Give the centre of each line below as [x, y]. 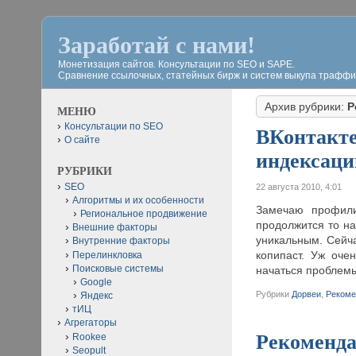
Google [96, 282]
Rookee [89, 337]
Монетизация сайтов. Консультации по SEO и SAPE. [176, 64]
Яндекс [97, 296]
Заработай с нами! [157, 45]
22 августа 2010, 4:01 [299, 187]
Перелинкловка [107, 255]
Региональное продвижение [144, 213]
